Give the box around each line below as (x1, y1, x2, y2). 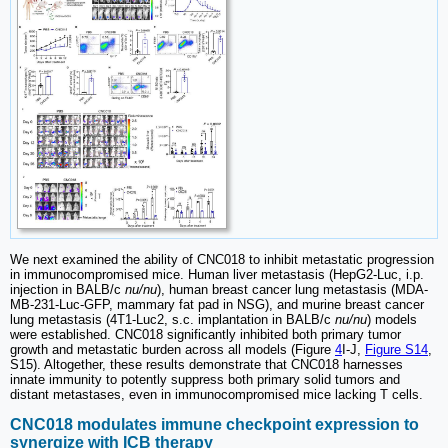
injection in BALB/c (10, 282, 125, 298)
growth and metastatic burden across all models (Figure (10, 342, 335, 358)
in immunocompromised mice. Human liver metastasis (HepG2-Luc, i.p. (10, 267, 424, 283)
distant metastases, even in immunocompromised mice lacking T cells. (10, 387, 423, 403)
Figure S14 (365, 342, 428, 358)
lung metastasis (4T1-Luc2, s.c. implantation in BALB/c (10, 312, 335, 328)
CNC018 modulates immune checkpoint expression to (10, 415, 419, 433)
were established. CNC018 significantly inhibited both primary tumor (10, 327, 401, 343)
